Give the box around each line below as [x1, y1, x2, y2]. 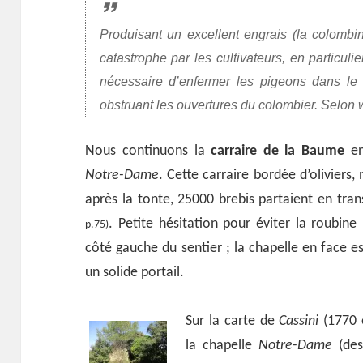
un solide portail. [85, 265, 185, 281]
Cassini [279, 314, 319, 330]
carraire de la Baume [211, 143, 344, 160]
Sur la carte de [186, 314, 280, 330]
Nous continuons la [85, 143, 211, 160]
